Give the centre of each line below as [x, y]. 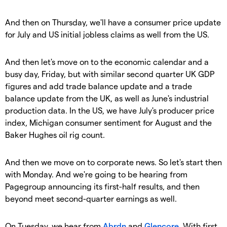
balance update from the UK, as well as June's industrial [107, 98]
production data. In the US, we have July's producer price [110, 110]
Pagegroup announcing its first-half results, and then [102, 186]
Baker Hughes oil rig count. [55, 134]
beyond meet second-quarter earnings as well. [91, 198]
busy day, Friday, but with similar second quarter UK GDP [110, 73]
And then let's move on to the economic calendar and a [107, 61]
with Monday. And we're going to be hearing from [96, 174]
